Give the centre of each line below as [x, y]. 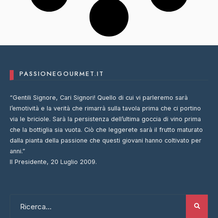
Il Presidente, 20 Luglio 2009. [53, 162]
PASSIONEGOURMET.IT [62, 74]
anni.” [18, 151]
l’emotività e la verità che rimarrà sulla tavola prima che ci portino [105, 109]
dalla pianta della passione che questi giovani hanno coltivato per [106, 141]
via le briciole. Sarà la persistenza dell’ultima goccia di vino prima [105, 119]
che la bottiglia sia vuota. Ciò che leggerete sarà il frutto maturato [106, 130]
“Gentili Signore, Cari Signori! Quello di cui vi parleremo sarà [99, 98]
